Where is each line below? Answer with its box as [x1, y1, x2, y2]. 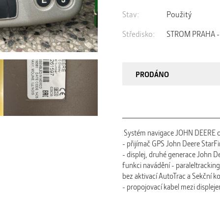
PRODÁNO [136, 69, 169, 79]
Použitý [166, 9, 192, 20]
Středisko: [122, 28, 155, 39]
